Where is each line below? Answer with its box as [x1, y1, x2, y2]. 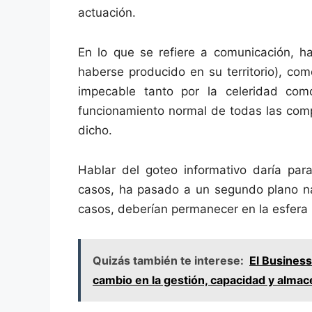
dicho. [78, 123, 112, 137]
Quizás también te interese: [93, 253, 244, 267]
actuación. [78, 6, 136, 19]
